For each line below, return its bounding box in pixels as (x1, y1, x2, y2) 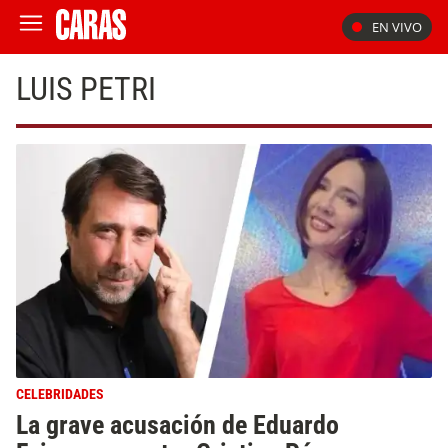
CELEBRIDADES (16, 386, 104, 403)
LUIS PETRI (16, 70, 156, 108)
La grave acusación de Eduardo (16, 410, 339, 440)
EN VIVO (372, 18, 422, 36)
